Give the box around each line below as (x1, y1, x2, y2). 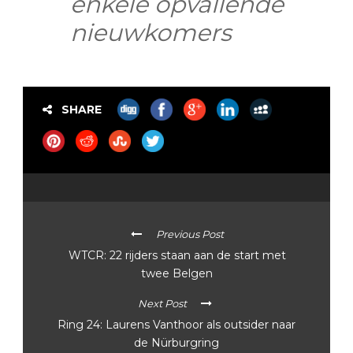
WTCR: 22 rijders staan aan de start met (68, 247, 286, 262)
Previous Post (155, 227, 224, 240)
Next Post (137, 296, 187, 310)
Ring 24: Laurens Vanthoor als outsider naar (58, 317, 295, 332)
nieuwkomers (70, 17, 232, 47)
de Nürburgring (134, 335, 219, 350)
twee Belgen (141, 266, 213, 281)
